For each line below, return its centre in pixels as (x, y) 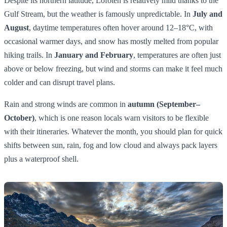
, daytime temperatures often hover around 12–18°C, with (121, 27)
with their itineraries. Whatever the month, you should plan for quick (113, 131)
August (16, 27)
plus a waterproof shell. (41, 159)
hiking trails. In (29, 55)
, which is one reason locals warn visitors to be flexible (122, 118)
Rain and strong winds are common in (66, 104)
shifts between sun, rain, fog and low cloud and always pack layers (111, 145)
